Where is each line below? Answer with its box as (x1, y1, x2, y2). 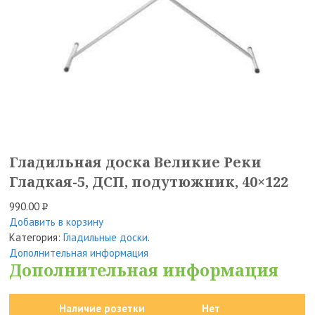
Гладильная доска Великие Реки (9, 153, 262, 172)
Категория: (9, 231, 64, 245)
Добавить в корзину (9, 215, 104, 229)
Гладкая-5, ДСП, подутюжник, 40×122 (9, 172, 289, 192)
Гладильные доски (63, 231, 148, 245)
